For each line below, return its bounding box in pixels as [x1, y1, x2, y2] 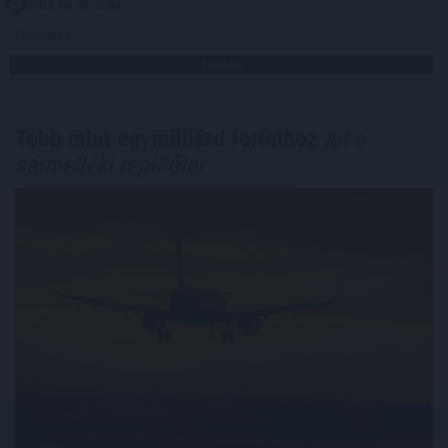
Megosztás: [15, 27, 74, 43]
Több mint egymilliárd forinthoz [15, 125, 318, 154]
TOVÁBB [200, 57, 243, 73]
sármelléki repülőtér [15, 151, 204, 180]
